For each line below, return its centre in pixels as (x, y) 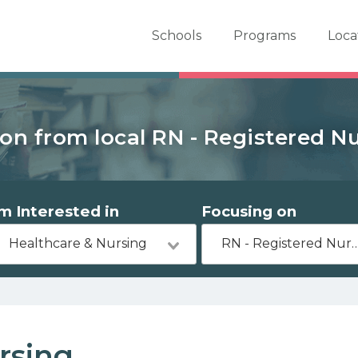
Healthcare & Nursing (78, 243)
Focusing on (249, 211)
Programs (264, 36)
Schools (176, 36)
